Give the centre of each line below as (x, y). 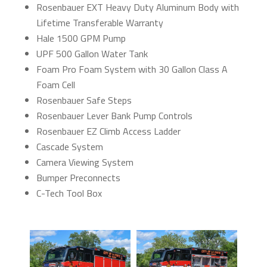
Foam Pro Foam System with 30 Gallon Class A (132, 69)
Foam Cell (55, 85)
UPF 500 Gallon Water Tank (92, 54)
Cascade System (69, 147)
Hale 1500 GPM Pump (81, 38)
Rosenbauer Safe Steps (84, 100)
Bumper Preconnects (78, 178)
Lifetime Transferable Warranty (100, 23)
